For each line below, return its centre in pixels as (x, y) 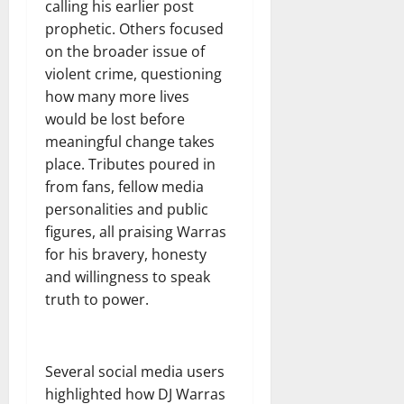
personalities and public (127, 209)
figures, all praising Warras (136, 231)
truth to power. (97, 299)
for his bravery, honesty (126, 254)
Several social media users (135, 371)
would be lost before (115, 119)
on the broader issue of (125, 51)
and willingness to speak (128, 276)
